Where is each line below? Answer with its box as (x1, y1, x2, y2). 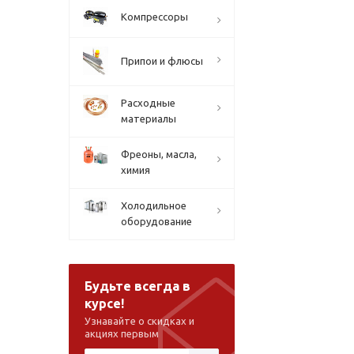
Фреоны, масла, (121, 149, 197, 160)
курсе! (85, 296, 124, 311)
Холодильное (121, 200, 186, 211)
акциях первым (85, 328, 159, 339)
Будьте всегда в (85, 279, 190, 293)
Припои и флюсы (121, 55, 203, 66)
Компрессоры (121, 11, 188, 22)
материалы (121, 113, 176, 124)
